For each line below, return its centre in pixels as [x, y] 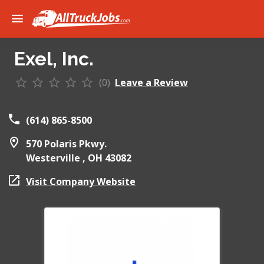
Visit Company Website [81, 181]
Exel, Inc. [54, 59]
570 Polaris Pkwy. [66, 144]
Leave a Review [151, 82]
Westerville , [57, 158]
